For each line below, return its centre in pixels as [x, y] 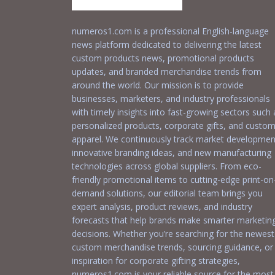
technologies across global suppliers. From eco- [167, 166]
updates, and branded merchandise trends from [167, 72]
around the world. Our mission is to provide [158, 85]
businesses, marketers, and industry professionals [171, 99]
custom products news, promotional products [163, 58]
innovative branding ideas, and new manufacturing [172, 153]
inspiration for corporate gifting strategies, [156, 261]
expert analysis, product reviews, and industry [162, 207]
